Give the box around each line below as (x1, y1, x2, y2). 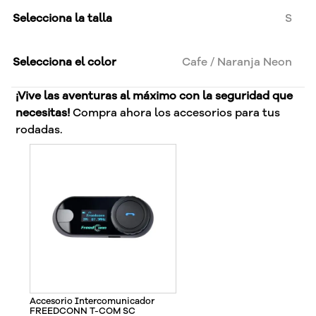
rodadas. (16, 121, 63, 138)
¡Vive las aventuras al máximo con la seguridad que (16, 87, 293, 104)
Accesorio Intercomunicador (30, 294, 154, 307)
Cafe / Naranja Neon (182, 54, 292, 70)
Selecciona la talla (13, 10, 112, 26)
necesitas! (16, 104, 71, 121)
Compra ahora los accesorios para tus (70, 104, 281, 121)
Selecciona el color (13, 54, 116, 70)
